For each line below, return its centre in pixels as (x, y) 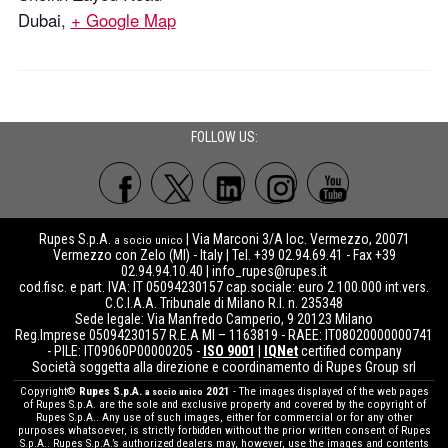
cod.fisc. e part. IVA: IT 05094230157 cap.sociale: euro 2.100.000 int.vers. (224, 287)
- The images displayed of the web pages (329, 391)
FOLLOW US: (224, 136)
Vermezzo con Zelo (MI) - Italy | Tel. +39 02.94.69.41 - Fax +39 (224, 255)
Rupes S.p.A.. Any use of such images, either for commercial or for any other (224, 417)
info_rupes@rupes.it (269, 271)
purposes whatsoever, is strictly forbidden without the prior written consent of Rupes (224, 430)
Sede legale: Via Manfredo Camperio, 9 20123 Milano (224, 319)
